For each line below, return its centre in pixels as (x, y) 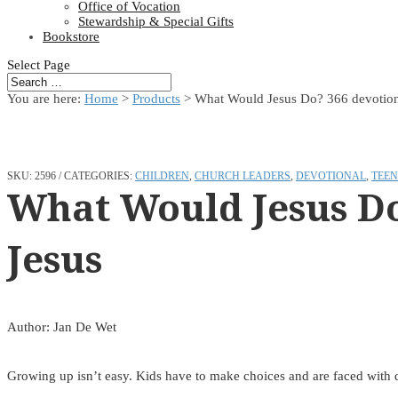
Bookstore (71, 36)
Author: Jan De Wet (62, 327)
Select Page (39, 65)
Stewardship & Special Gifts (156, 21)
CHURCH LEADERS (243, 175)
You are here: (46, 99)
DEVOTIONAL (331, 175)
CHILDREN (162, 175)
